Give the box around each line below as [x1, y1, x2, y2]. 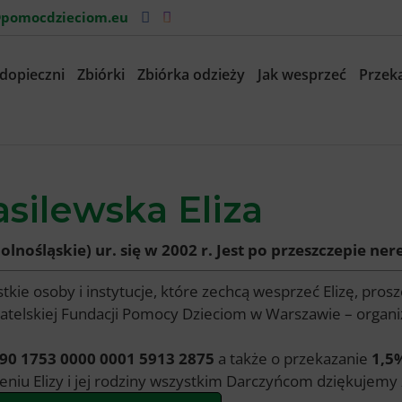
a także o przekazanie [218, 347, 371, 369]
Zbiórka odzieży [137, 65, 245, 84]
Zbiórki [77, 65, 125, 84]
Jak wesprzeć [258, 65, 346, 84]
